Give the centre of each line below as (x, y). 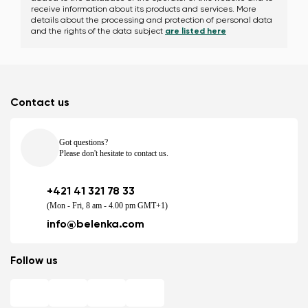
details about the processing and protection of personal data (152, 21)
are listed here (196, 32)
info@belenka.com (96, 225)
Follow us (34, 261)
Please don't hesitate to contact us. (114, 153)
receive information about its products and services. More (144, 10)
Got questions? (84, 142)
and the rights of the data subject (98, 32)
